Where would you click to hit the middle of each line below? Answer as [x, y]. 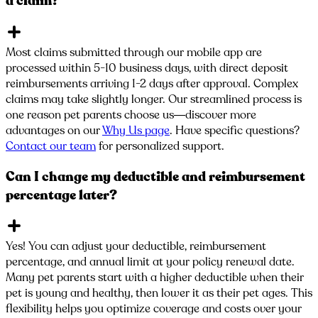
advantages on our [53, 130]
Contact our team [51, 146]
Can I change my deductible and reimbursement [155, 176]
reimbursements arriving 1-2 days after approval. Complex [152, 83]
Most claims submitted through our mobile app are [134, 52]
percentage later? [61, 195]
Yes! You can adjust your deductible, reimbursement [136, 247]
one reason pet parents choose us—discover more [131, 115]
